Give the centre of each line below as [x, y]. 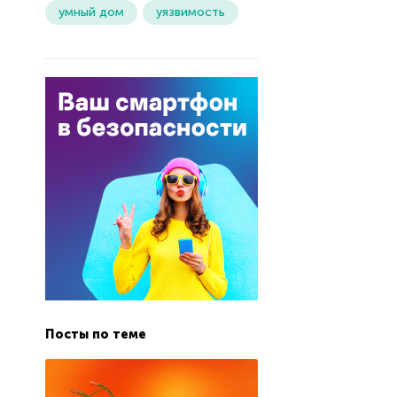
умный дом [91, 12]
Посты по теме [95, 335]
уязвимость [190, 12]
